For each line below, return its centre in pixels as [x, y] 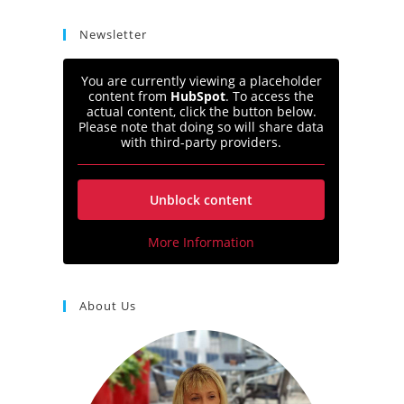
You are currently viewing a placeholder [201, 81]
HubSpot [198, 96]
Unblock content [201, 200]
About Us [108, 306]
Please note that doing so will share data [201, 127]
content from [129, 96]
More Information [201, 242]
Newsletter [113, 34]
